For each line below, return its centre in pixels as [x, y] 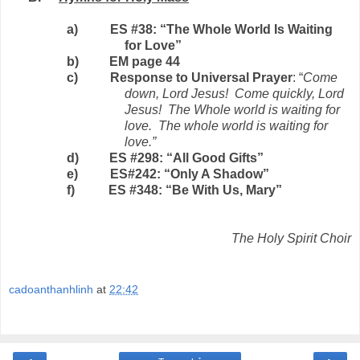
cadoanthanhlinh [51, 290]
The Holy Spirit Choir [291, 239]
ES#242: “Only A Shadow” [190, 174]
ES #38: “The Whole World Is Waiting [221, 30]
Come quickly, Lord [289, 94]
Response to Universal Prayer [201, 78]
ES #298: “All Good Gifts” [186, 158]
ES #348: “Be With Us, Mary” [195, 190]
